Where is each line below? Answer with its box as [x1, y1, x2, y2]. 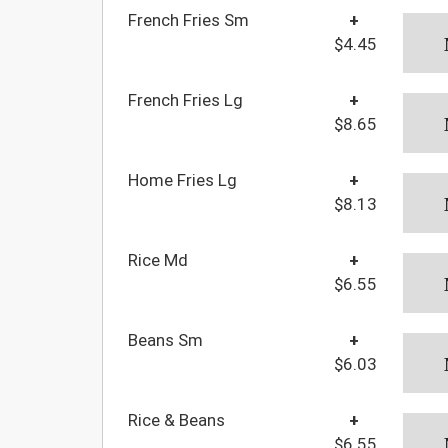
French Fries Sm [128, 9, 249, 30]
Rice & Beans [128, 409, 225, 430]
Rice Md [128, 249, 188, 270]
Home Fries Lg [128, 169, 237, 190]
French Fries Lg [128, 89, 243, 110]
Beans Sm [128, 329, 203, 350]
